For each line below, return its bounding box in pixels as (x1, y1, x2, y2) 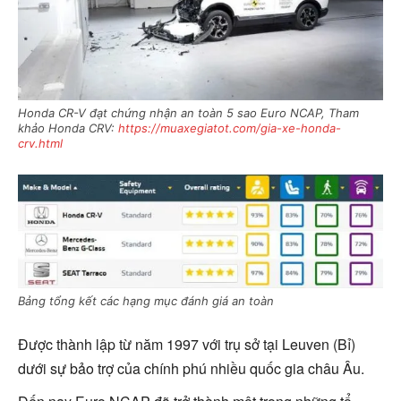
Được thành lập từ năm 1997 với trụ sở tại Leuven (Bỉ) (18, 334, 355, 355)
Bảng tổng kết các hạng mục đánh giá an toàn (18, 294, 274, 309)
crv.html (18, 136, 63, 150)
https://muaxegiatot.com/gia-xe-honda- (118, 121, 341, 135)
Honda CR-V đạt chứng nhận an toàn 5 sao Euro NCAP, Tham (18, 106, 359, 120)
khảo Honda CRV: (18, 121, 118, 135)
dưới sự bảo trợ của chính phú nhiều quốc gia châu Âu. (18, 358, 364, 380)
